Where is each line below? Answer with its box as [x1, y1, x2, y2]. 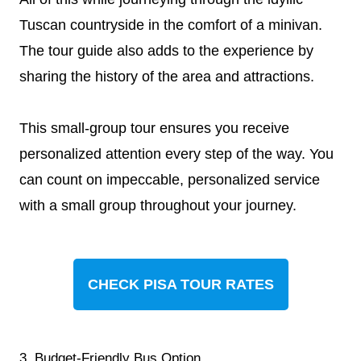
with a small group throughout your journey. [19, 197, 297, 214]
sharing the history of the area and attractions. [19, 68, 318, 85]
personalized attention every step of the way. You [19, 146, 334, 162]
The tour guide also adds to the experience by [19, 43, 313, 59]
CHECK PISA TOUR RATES [87, 276, 274, 293]
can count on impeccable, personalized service [19, 172, 320, 188]
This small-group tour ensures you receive [19, 120, 289, 136]
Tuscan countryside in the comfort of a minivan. [19, 17, 322, 33]
